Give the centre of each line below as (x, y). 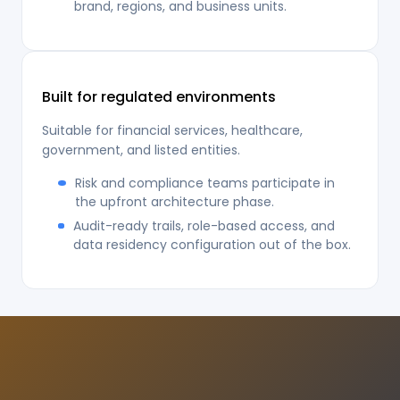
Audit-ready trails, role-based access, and (204, 225)
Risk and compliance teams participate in (204, 183)
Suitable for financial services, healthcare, (172, 130)
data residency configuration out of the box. (212, 244)
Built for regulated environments (159, 96)
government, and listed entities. (141, 150)
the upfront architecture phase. (174, 201)
